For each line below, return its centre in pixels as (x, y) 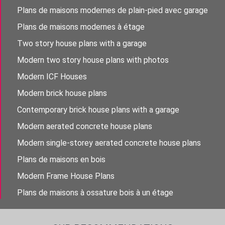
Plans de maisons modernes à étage (81, 27)
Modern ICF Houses (52, 77)
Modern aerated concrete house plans (85, 127)
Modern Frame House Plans (66, 176)
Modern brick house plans (62, 93)
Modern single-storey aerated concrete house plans (109, 143)
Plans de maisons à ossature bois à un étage (95, 193)
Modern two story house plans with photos (93, 60)
